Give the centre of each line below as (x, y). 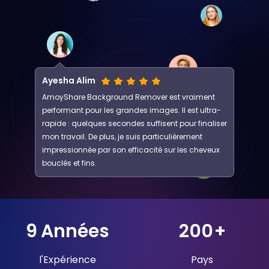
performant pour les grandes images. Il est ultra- (131, 110)
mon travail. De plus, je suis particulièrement (122, 137)
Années (73, 231)
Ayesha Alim (68, 81)
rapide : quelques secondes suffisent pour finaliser (134, 124)
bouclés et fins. (69, 163)
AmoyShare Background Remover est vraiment (128, 97)
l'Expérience (67, 260)
